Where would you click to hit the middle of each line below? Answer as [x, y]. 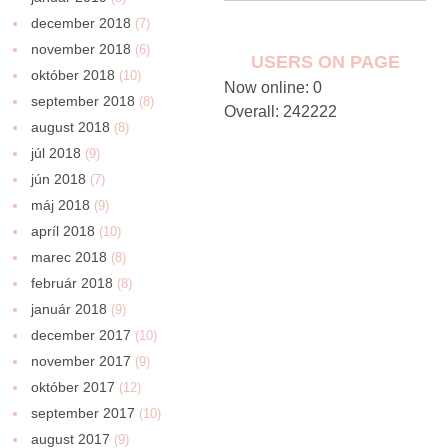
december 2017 [81, 334]
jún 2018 [59, 178]
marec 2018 [69, 256]
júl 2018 [56, 152]
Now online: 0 [272, 87]
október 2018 [73, 74]
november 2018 [81, 48]
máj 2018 [61, 204]
